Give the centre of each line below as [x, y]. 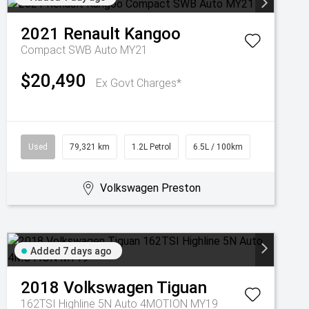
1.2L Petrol [151, 147]
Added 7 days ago [71, 251]
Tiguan [182, 288]
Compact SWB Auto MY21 [84, 50]
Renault [92, 34]
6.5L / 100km [218, 147]
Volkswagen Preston [150, 188]
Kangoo [152, 34]
